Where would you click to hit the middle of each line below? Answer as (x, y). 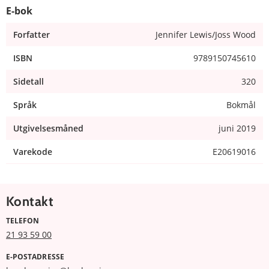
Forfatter (32, 34)
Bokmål (241, 104)
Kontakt (30, 201)
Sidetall (29, 81)
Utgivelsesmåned (48, 128)
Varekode (33, 151)
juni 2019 (237, 128)
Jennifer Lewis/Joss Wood (206, 34)
